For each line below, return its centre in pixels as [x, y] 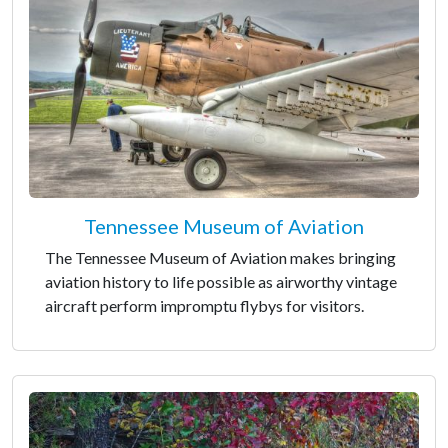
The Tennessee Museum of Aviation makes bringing [220, 257]
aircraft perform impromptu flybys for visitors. [204, 305]
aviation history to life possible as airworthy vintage [221, 281]
